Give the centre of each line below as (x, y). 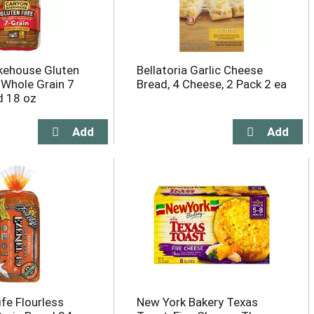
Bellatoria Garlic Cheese (199, 70)
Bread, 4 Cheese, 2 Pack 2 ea (211, 84)
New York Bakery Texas (197, 302)
